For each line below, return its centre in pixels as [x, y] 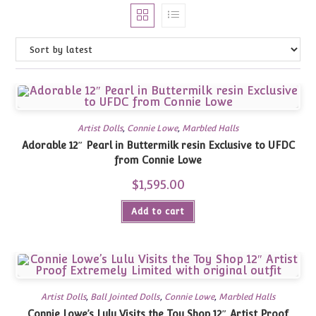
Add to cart [158, 212]
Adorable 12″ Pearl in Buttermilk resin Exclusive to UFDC [68, 145]
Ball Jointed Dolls [125, 297]
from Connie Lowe [158, 160]
